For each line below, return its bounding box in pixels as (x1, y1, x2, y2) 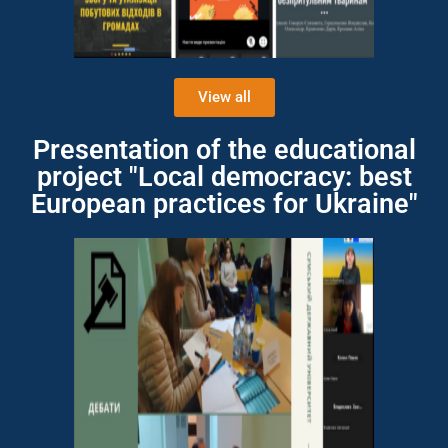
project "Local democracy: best (36, 161, 412, 193)
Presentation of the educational (32, 134, 416, 166)
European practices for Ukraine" (30, 188, 418, 220)
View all (197, 88, 251, 106)
